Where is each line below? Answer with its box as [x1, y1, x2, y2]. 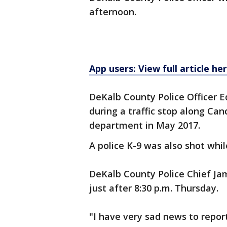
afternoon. [89, 6, 139, 18]
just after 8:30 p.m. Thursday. [89, 182, 218, 194]
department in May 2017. [89, 119, 203, 131]
